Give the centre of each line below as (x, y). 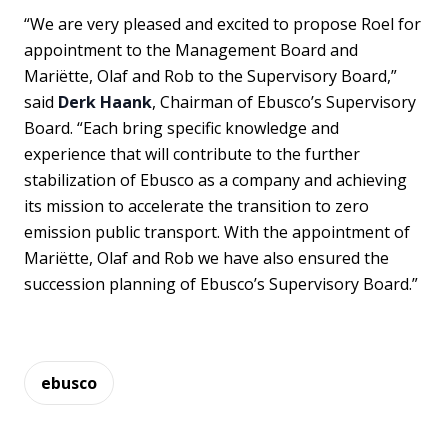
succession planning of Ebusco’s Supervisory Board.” (221, 283)
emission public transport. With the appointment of (217, 231)
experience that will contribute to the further (192, 153)
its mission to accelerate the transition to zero (196, 205)
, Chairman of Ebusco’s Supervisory (284, 101)
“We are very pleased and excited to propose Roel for (222, 23)
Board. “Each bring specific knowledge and (181, 127)
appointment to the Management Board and (191, 49)
